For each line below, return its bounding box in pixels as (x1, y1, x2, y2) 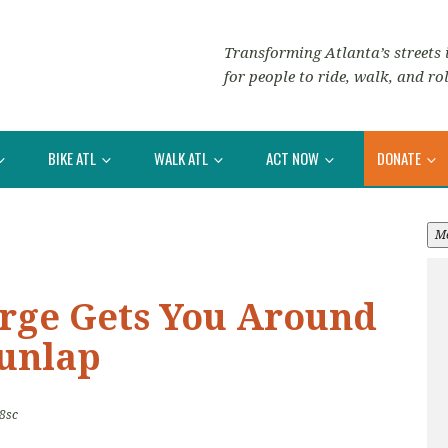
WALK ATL (154, 146, 211, 169)
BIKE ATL (48, 146, 99, 169)
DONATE (377, 146, 424, 169)
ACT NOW (266, 146, 322, 169)
